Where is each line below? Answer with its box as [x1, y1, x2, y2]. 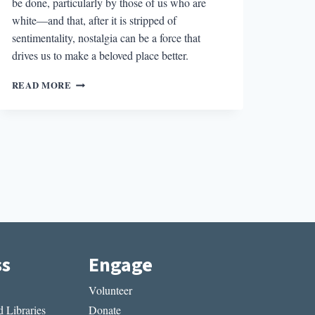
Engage [89, 251, 153, 280]
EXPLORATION [70, 103, 143, 117]
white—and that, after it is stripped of [11, 13, 176, 28]
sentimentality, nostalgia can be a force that [11, 30, 200, 46]
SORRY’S [70, 89, 112, 103]
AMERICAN [70, 131, 124, 145]
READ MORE [11, 79, 72, 92]
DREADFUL [70, 75, 124, 89]
